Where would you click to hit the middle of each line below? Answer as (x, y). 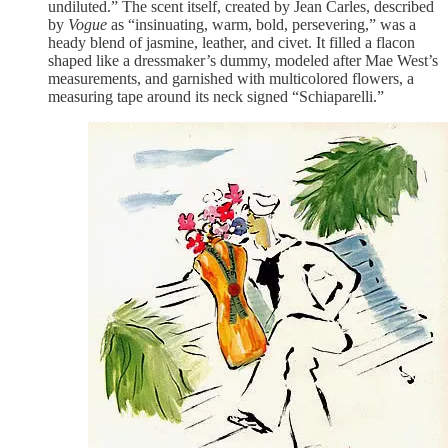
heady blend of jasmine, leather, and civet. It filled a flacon (231, 43)
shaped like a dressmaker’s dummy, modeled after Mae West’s (243, 61)
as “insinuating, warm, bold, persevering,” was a (261, 25)
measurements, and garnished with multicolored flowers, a (231, 79)
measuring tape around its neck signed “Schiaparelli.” (216, 97)
